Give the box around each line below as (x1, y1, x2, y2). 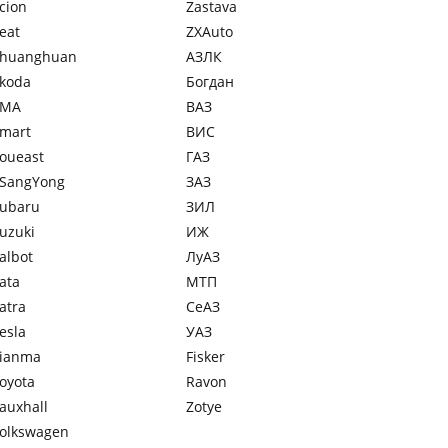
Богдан (186, 72, 234, 91)
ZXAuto (186, 22, 233, 41)
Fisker (186, 347, 225, 366)
